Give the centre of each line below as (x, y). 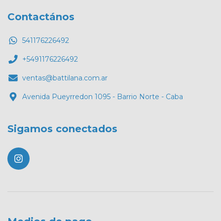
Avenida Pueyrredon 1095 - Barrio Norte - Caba (103, 96)
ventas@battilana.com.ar (65, 78)
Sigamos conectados (62, 129)
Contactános (41, 17)
